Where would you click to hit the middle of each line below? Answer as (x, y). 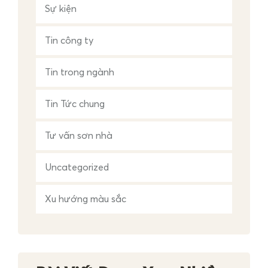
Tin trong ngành (80, 72)
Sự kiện (61, 9)
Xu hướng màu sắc (86, 199)
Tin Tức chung (75, 104)
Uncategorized (77, 167)
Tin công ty (69, 41)
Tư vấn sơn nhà (79, 136)
